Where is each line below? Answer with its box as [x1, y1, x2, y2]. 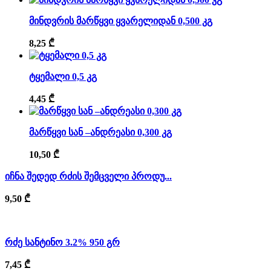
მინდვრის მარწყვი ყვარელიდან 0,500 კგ [29, 15, 212, 26]
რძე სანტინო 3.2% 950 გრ [5, 237, 120, 247]
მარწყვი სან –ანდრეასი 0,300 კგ [29, 126, 172, 137]
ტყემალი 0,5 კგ [29, 71, 97, 82]
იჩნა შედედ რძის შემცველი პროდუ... [5, 171, 172, 181]
